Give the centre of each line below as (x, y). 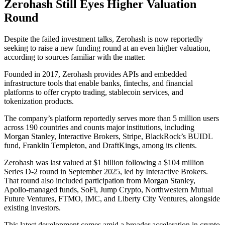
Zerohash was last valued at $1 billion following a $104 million (104, 162)
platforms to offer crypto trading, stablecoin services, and (94, 92)
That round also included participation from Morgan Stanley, (100, 180)
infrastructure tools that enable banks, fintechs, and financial (98, 83)
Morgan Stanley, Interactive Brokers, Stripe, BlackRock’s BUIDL (108, 136)
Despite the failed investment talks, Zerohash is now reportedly (103, 39)
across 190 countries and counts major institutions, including (99, 127)
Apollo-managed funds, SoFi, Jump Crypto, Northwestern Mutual (108, 189)
